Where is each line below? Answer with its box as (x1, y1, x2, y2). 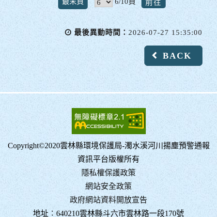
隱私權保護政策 (81, 168, 136, 177)
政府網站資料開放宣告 (70, 195, 147, 204)
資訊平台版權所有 (77, 155, 139, 163)
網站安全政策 (85, 182, 132, 190)
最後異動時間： (74, 28, 128, 36)
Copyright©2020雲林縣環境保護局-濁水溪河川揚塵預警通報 (7, 141, 210, 150)
